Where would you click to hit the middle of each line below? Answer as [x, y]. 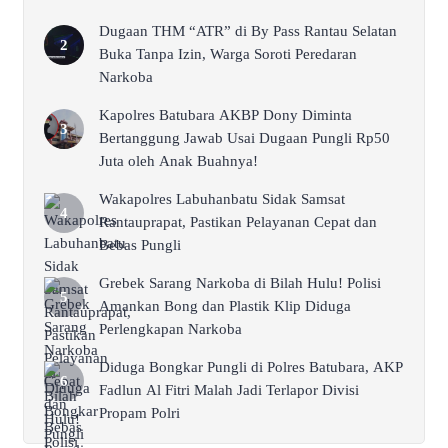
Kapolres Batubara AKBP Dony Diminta [225, 114]
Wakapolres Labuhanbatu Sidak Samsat [222, 198]
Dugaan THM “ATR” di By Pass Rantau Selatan [248, 30]
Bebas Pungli [140, 244]
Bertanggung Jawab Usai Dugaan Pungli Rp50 [244, 137]
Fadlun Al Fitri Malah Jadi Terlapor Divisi [229, 389]
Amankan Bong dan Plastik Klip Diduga [225, 305]
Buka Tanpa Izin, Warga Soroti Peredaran [228, 53]
